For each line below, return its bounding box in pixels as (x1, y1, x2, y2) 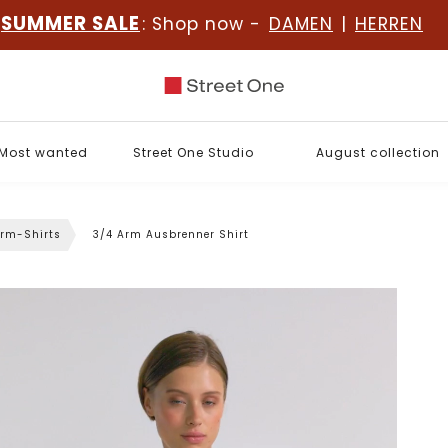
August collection (315, 143, 440, 161)
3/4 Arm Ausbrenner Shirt (93, 227, 249, 242)
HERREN (355, 12, 423, 36)
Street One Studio (133, 143, 254, 161)
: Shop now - (142, 12, 267, 36)
